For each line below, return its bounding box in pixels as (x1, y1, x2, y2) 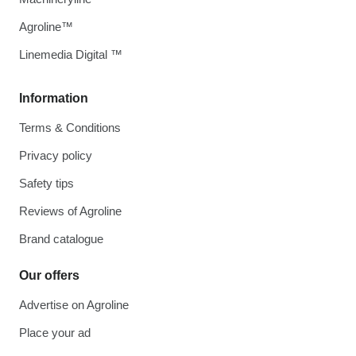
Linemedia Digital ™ (19, 48, 122, 61)
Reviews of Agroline (19, 204, 122, 218)
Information (19, 91, 88, 105)
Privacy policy (19, 149, 92, 162)
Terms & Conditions (19, 121, 121, 134)
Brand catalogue (19, 232, 103, 246)
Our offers (19, 269, 79, 282)
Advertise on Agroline (19, 298, 129, 311)
